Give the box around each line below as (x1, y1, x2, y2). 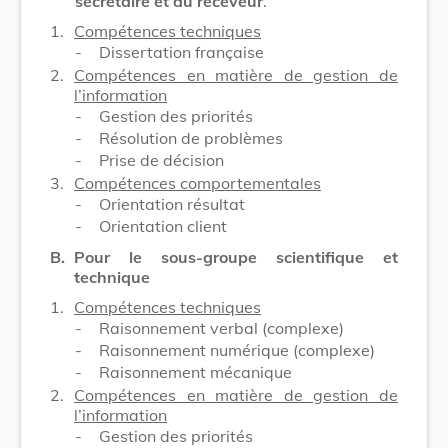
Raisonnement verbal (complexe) (99, 317, 344, 338)
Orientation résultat (99, 193, 245, 214)
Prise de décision (99, 149, 224, 170)
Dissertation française (99, 41, 264, 62)
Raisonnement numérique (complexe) (99, 339, 375, 360)
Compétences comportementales (74, 172, 321, 193)
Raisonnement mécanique (99, 361, 292, 382)
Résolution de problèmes (99, 127, 283, 148)
